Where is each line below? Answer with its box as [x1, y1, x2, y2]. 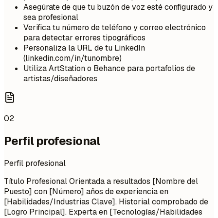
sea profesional [23, 12, 78, 22]
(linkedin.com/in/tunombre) [23, 53, 122, 63]
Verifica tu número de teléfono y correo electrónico [23, 22, 206, 33]
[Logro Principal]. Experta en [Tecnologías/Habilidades [4, 206, 202, 217]
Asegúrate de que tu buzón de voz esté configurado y [23, 2, 213, 12]
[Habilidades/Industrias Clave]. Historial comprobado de [4, 196, 208, 207]
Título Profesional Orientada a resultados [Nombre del [4, 176, 198, 186]
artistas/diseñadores [23, 73, 97, 84]
